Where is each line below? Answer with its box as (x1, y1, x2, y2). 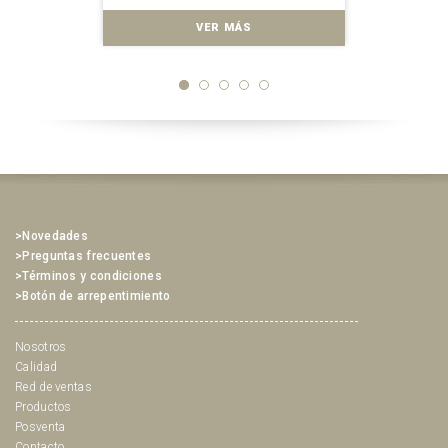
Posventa (15, 420, 66, 435)
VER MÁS (196, 21, 252, 35)
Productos (15, 400, 72, 415)
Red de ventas (15, 380, 92, 395)
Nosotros (15, 340, 67, 355)
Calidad (15, 360, 58, 375)
